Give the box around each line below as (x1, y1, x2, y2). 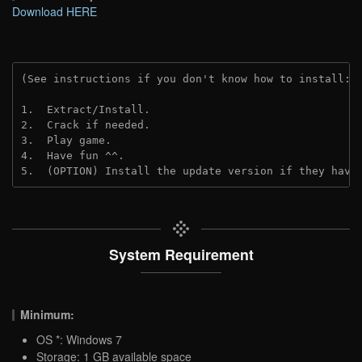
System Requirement (108, 243, 254, 264)
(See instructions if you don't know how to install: (21, 72, 357, 85)
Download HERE (12, 2, 97, 19)
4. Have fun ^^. (21, 149, 124, 162)
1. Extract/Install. (21, 103, 150, 116)
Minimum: (20, 305, 75, 322)
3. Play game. (21, 133, 112, 146)
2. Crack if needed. (21, 118, 150, 131)
